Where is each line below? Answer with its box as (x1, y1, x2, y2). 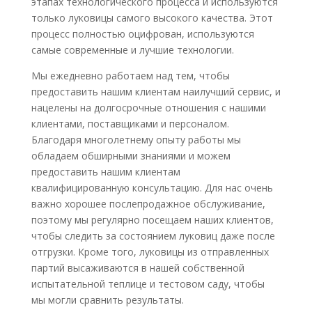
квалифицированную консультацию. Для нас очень (31, 180, 273, 194)
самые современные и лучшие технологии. (31, 42, 234, 56)
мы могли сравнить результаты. (31, 292, 184, 306)
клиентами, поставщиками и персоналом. (31, 116, 229, 130)
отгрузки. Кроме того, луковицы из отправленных (31, 244, 269, 258)
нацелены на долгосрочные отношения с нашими (31, 100, 266, 114)
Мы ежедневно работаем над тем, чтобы (31, 68, 230, 82)
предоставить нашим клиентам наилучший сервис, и (31, 84, 281, 98)
